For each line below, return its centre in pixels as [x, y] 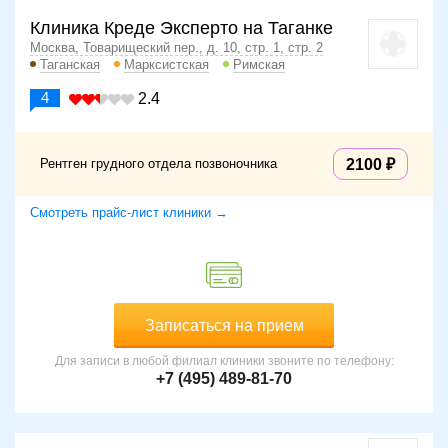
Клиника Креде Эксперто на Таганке [181, 28]
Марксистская [166, 65]
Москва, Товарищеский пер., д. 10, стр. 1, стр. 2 [176, 48]
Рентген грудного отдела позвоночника [158, 164]
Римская [259, 65]
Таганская [70, 65]
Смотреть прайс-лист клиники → [129, 213]
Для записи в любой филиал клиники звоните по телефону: [224, 361]
